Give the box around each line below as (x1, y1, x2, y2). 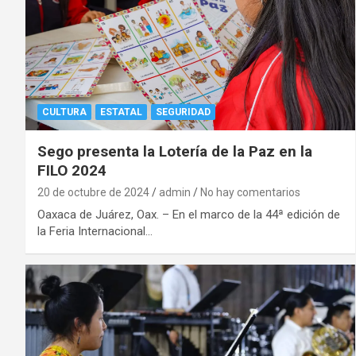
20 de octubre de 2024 (37, 185, 149, 199)
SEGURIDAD (156, 106, 211, 118)
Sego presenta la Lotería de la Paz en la (37, 141, 312, 161)
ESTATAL (100, 106, 142, 118)
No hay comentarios (200, 185, 300, 199)
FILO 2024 (37, 161, 106, 180)
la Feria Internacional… (37, 223, 153, 238)
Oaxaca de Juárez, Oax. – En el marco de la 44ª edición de (37, 207, 340, 222)
